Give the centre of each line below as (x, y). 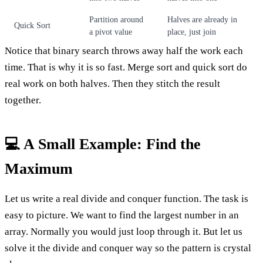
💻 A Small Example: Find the (103, 144)
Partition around (116, 19)
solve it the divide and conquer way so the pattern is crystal (128, 248)
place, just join (192, 32)
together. (23, 100)
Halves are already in (202, 19)
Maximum (39, 168)
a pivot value (111, 32)
